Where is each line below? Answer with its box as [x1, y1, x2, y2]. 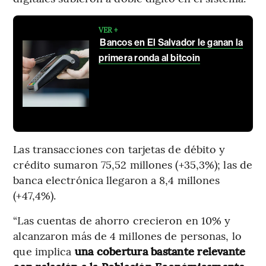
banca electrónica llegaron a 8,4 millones [13, 172, 220, 188]
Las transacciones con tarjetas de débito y [13, 141, 226, 157]
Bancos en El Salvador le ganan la [100, 37, 243, 49]
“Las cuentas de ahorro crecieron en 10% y [13, 213, 231, 228]
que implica [13, 243, 72, 259]
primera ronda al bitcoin [99, 52, 201, 64]
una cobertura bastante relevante [71, 243, 246, 259]
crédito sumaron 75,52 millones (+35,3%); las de [13, 157, 253, 172]
